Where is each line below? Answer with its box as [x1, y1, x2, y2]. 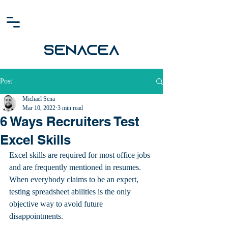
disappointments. [9, 212, 63, 220]
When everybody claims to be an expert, [9, 175, 140, 184]
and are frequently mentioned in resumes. [9, 163, 143, 172]
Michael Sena [22, 95, 55, 102]
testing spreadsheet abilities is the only [9, 187, 133, 196]
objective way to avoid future [9, 199, 105, 208]
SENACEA [43, 44, 120, 59]
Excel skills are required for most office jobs [9, 151, 152, 159]
